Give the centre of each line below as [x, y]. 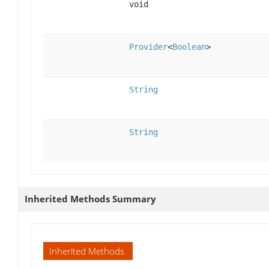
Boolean [189, 47]
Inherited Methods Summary [90, 198]
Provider [148, 47]
